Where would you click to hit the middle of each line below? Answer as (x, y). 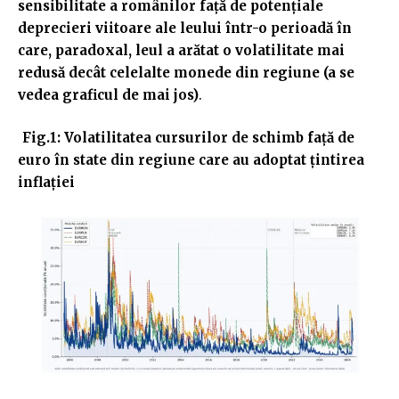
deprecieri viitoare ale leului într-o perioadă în (185, 28)
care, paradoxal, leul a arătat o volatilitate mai (181, 51)
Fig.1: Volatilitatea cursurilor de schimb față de (188, 137)
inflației (46, 182)
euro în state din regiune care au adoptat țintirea (191, 159)
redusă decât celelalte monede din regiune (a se (186, 73)
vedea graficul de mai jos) (108, 95)
